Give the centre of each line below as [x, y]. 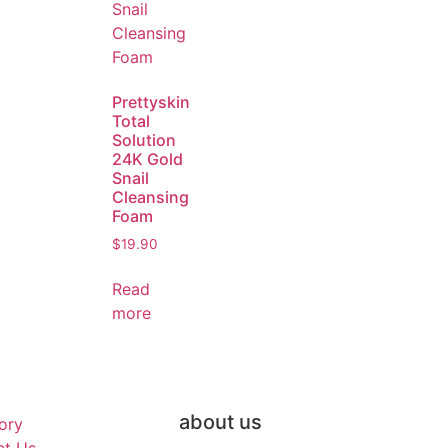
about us [221, 422]
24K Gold [147, 158]
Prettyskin [151, 101]
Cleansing [150, 196]
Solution [144, 139]
